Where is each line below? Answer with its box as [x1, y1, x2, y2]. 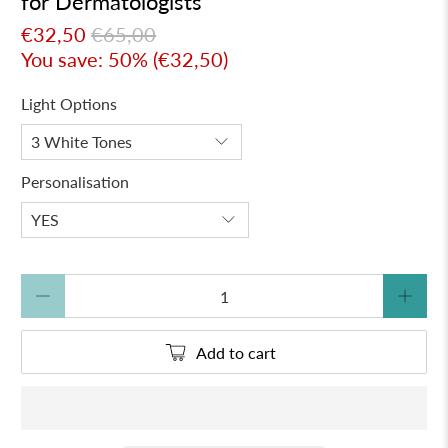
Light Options [21, 94, 118, 114]
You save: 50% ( [21, 47, 159, 72]
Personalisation [21, 172, 130, 192]
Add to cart [196, 342, 277, 362]
